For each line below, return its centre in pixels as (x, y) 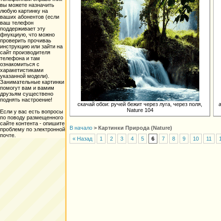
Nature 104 (140, 110)
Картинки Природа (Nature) (135, 128)
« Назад (82, 139)
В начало (81, 128)
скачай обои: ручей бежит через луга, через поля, (140, 104)
